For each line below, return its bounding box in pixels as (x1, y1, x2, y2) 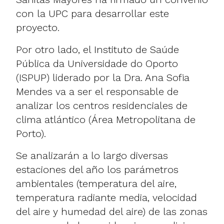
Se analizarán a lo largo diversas (16, 149, 168, 161)
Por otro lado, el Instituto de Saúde (16, 43, 179, 55)
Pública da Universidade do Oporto (16, 57, 178, 69)
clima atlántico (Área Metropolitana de (16, 113, 195, 125)
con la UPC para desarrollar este (16, 7, 169, 19)
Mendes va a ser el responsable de (16, 85, 178, 97)
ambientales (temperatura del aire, (16, 177, 176, 189)
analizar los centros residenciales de (16, 99, 187, 111)
